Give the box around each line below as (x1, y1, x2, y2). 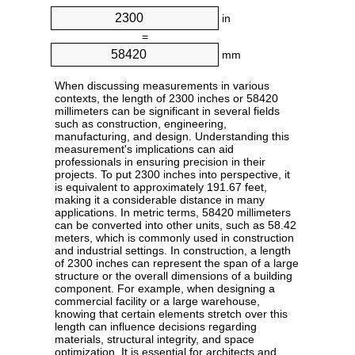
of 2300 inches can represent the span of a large (55, 257, 299, 270)
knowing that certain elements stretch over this (55, 307, 288, 321)
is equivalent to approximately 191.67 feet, (55, 181, 267, 194)
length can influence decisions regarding (55, 320, 257, 334)
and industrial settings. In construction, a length (55, 244, 291, 258)
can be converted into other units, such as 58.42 (55, 219, 296, 232)
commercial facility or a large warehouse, (55, 295, 260, 308)
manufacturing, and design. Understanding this (55, 130, 289, 143)
